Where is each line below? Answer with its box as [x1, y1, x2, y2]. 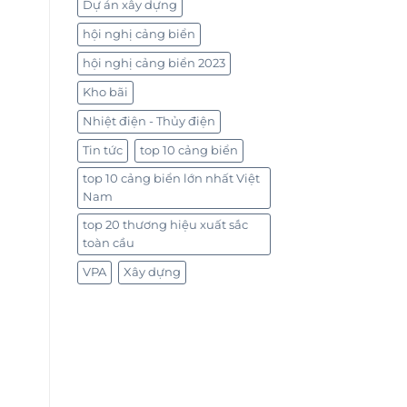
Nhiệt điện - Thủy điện [82, 114, 215, 129]
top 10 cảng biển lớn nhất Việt [82, 172, 260, 186]
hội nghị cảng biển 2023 [82, 56, 225, 71]
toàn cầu [82, 236, 134, 251]
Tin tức [82, 144, 123, 158]
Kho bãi [82, 85, 128, 100]
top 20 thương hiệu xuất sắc [82, 218, 248, 233]
